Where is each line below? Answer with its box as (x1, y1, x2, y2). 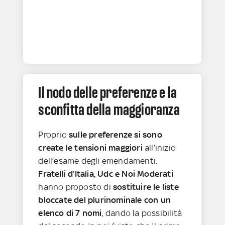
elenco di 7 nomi (38, 207, 102, 218)
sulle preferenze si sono (69, 129, 162, 140)
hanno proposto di (38, 181, 114, 192)
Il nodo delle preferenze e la (38, 83, 177, 101)
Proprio (38, 129, 69, 140)
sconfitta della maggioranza (38, 100, 180, 119)
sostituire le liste (113, 181, 179, 192)
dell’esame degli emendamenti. (38, 155, 158, 166)
